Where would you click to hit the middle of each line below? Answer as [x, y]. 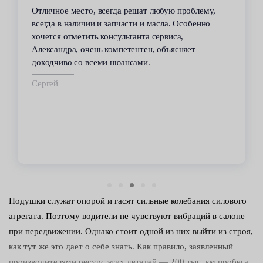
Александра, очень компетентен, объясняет [114, 50]
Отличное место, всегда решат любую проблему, [124, 11]
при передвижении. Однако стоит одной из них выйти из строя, [131, 232]
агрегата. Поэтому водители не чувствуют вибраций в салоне [127, 216]
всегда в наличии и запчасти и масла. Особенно [121, 24]
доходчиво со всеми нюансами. [91, 63]
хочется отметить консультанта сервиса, [108, 37]
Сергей [45, 84]
